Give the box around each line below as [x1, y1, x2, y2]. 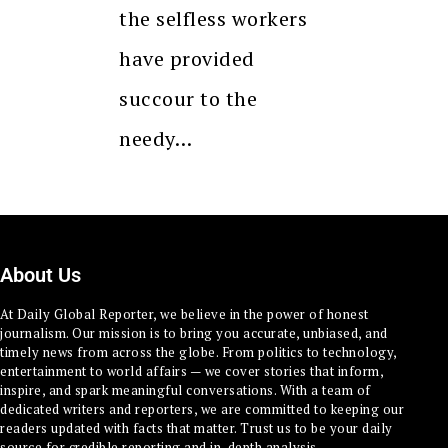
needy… [119, 124, 192, 152]
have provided [119, 44, 255, 72]
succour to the [119, 84, 257, 112]
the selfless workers [119, 4, 307, 32]
